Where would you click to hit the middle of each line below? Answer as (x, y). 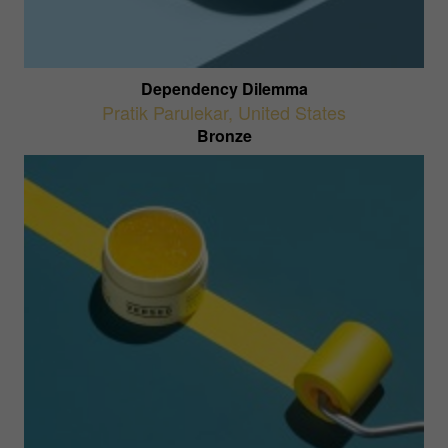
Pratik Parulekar (165, 111)
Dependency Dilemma (224, 88)
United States (292, 111)
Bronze (224, 135)
